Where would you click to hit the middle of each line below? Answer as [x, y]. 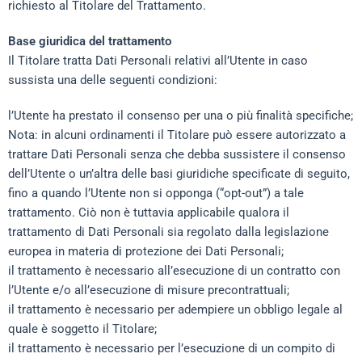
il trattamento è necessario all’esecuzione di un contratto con [174, 271]
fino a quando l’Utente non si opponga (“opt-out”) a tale [156, 193]
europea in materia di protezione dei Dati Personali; [146, 251]
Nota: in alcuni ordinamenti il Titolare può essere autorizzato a [177, 135]
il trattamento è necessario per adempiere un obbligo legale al [175, 309]
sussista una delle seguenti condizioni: [113, 80]
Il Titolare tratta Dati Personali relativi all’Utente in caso [158, 61]
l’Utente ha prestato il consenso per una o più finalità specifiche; [181, 116]
